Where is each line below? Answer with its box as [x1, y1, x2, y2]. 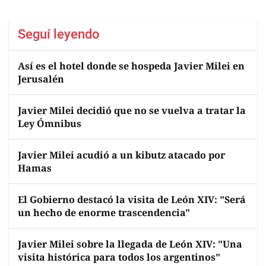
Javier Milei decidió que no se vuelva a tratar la [18, 104, 246, 118]
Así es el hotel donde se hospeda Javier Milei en [18, 59, 245, 73]
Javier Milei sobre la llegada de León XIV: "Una [18, 237, 242, 251]
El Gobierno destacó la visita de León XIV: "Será [18, 193, 246, 207]
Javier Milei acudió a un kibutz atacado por [18, 148, 225, 162]
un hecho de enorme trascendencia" [18, 206, 190, 220]
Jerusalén [18, 72, 64, 86]
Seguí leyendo [18, 27, 100, 42]
